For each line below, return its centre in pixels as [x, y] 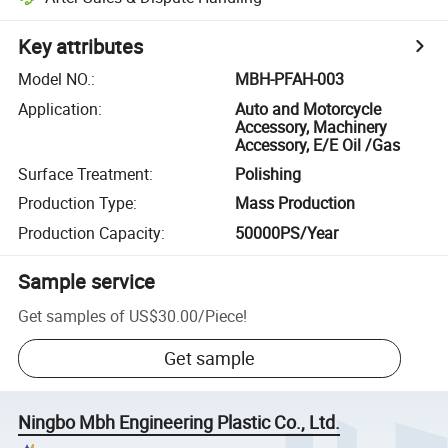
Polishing [268, 173]
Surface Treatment [84, 173]
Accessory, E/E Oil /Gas [318, 144]
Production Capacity [90, 232]
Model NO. [55, 79]
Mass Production [295, 203]
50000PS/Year [287, 232]
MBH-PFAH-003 [290, 79]
